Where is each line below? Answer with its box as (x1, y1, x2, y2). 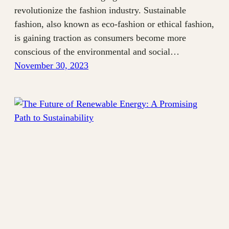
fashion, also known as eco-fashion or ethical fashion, (14, 18, 214, 29)
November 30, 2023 (14, 60, 88, 71)
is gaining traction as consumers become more (14, 32, 186, 43)
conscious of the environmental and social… (14, 46, 179, 57)
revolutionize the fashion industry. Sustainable (14, 5, 186, 15)
